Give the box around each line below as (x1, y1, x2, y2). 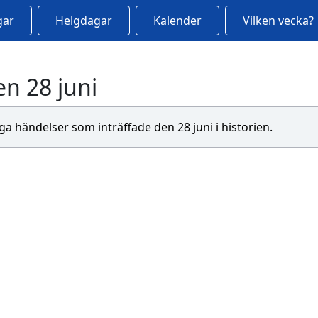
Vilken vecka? (242, 13, 314, 28)
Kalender (153, 13, 202, 28)
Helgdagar (55, 13, 112, 28)
